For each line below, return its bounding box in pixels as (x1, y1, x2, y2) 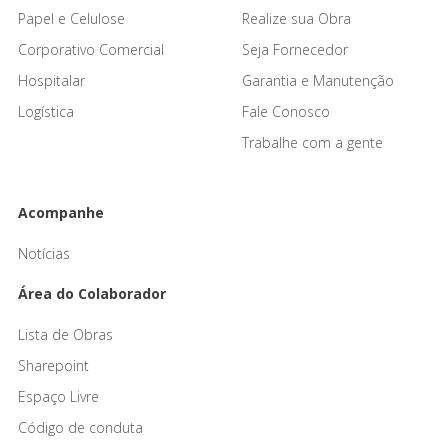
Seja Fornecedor (242, 39, 348, 59)
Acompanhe (18, 202, 104, 222)
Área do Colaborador (18, 283, 166, 303)
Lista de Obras (18, 324, 113, 344)
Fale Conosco (242, 101, 330, 121)
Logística (18, 101, 74, 121)
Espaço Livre (18, 386, 99, 406)
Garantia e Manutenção (242, 70, 394, 90)
